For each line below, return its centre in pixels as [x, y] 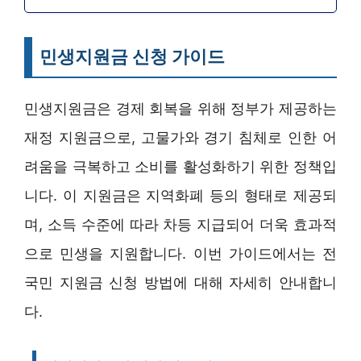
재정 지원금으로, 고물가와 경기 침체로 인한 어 [180, 137]
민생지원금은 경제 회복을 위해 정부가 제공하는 [180, 108]
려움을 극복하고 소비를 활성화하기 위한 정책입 [180, 166]
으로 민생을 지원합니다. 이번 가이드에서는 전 [180, 253]
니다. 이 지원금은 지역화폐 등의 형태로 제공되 [180, 195]
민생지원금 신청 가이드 [132, 56]
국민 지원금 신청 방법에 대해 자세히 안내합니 [180, 282]
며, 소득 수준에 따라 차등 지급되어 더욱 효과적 [180, 224]
